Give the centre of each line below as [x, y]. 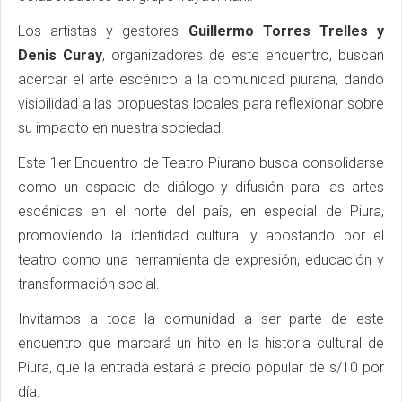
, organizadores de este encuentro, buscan [243, 56]
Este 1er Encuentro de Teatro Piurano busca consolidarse [201, 163]
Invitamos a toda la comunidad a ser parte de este [201, 319]
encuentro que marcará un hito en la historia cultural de [201, 344]
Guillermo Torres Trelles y [286, 31]
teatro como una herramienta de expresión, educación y [201, 260]
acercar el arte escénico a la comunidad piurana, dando [201, 80]
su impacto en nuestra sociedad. [121, 128]
